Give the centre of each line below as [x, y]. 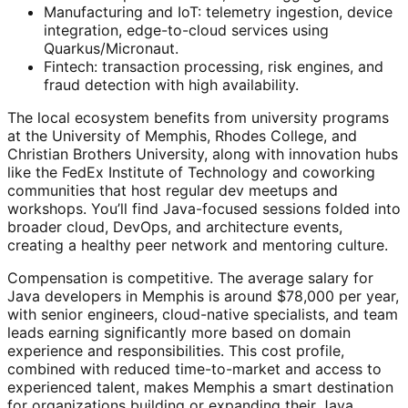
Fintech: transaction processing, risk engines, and [214, 66]
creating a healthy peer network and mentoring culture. [198, 245]
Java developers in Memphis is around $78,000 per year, [203, 296]
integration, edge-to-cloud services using [186, 30]
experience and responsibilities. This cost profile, [176, 350]
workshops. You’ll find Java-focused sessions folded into [204, 208]
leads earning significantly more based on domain [179, 332]
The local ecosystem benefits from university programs [198, 117]
